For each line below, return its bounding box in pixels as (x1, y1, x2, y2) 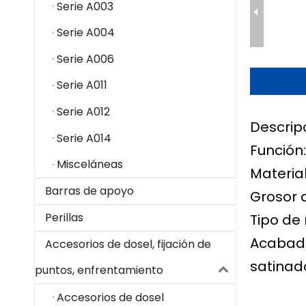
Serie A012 (57, 104, 110, 120)
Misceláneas (57, 156, 123, 173)
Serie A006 (57, 51, 114, 67)
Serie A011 (57, 77, 107, 94)
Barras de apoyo (45, 183, 134, 199)
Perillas (45, 210, 83, 226)
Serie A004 (57, 25, 115, 41)
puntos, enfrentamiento (35, 262, 163, 279)
